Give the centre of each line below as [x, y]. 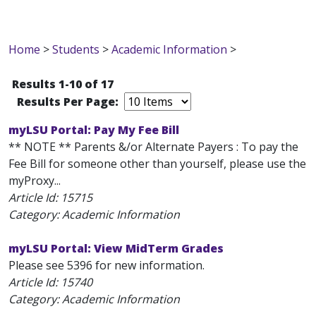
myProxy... [35, 181]
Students [76, 49]
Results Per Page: [69, 102]
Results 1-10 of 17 [63, 84]
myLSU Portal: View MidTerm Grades [116, 248]
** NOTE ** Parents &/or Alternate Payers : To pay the [153, 147]
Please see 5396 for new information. [107, 265]
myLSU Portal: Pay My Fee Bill [94, 130]
